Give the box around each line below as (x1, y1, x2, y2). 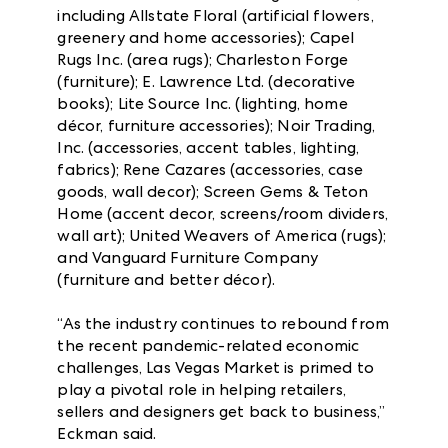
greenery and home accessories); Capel (57, 27, 355, 47)
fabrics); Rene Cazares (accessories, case (57, 159, 363, 179)
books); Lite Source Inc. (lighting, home (57, 93, 348, 113)
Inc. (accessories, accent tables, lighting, (57, 137, 360, 157)
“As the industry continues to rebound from (57, 313, 390, 333)
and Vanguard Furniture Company (57, 247, 319, 267)
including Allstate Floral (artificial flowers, (57, 5, 374, 25)
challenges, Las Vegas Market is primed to (57, 357, 374, 377)
